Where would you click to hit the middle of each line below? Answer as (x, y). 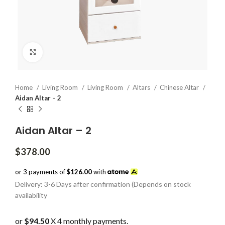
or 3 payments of (41, 172)
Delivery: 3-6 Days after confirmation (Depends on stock (103, 184)
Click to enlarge (67, 52)
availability (31, 195)
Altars (142, 87)
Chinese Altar (180, 87)
